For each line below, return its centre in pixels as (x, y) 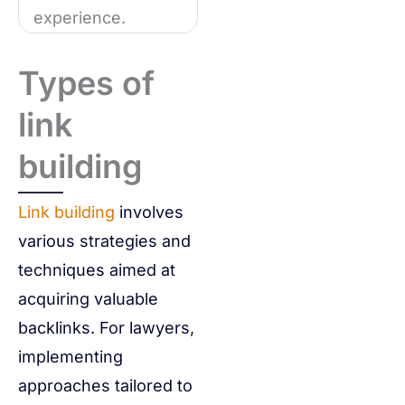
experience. (80, 18)
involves (149, 212)
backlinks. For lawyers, (106, 328)
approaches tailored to (105, 386)
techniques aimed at (97, 270)
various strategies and (104, 241)
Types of (86, 84)
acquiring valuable (88, 299)
